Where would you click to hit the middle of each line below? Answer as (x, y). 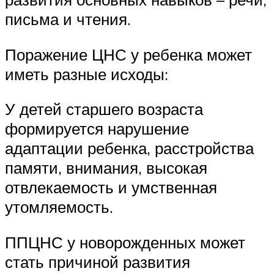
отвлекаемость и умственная (111, 187)
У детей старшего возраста (104, 109)
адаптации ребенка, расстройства (129, 148)
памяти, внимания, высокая (106, 168)
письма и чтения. (68, 19)
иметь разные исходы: (87, 74)
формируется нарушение (97, 129)
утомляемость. (59, 207)
